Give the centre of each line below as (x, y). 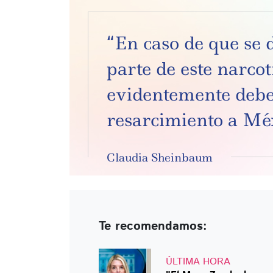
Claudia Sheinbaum (160, 157)
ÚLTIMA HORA (198, 262)
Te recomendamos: (153, 227)
